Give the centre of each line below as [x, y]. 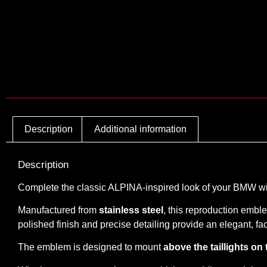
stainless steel [131, 210]
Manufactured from [58, 210]
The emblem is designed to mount [91, 247]
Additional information [140, 129]
